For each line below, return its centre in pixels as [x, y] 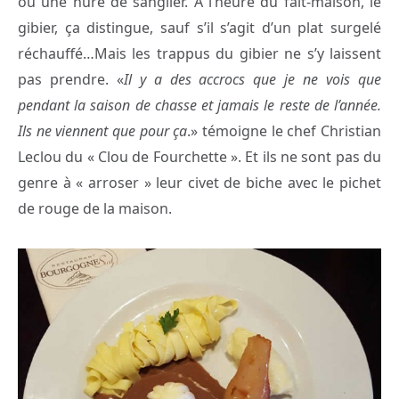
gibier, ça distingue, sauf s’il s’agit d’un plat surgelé [199, 27]
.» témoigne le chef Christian [285, 130]
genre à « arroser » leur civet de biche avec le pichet [199, 182]
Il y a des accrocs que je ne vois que [252, 79]
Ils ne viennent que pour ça [103, 130]
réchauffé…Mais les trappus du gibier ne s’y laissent [199, 53]
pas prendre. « [71, 79]
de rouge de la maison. [95, 208]
